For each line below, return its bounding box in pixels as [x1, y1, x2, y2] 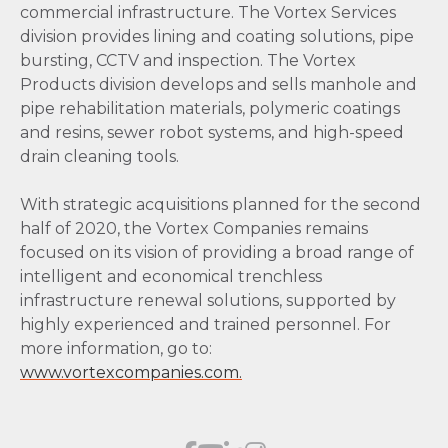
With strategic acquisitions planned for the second [20, 195, 421, 215]
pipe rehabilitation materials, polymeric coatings [20, 99, 400, 119]
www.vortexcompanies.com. [20, 363, 242, 383]
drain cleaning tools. [20, 147, 179, 167]
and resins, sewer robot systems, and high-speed [20, 123, 404, 143]
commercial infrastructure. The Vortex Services [20, 3, 396, 23]
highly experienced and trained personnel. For [20, 315, 391, 335]
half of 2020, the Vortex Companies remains [20, 219, 368, 239]
